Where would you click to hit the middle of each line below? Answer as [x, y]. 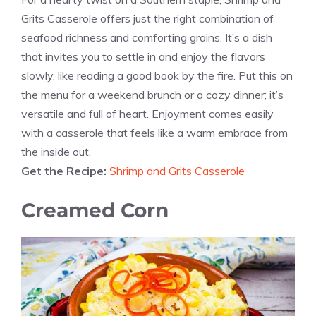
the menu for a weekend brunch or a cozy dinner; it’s [152, 94]
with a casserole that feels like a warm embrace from [154, 132]
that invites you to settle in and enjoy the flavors [143, 56]
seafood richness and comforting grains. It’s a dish [147, 37]
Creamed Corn [95, 210]
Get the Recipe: [65, 170]
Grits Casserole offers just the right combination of [147, 18]
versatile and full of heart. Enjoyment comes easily [147, 113]
